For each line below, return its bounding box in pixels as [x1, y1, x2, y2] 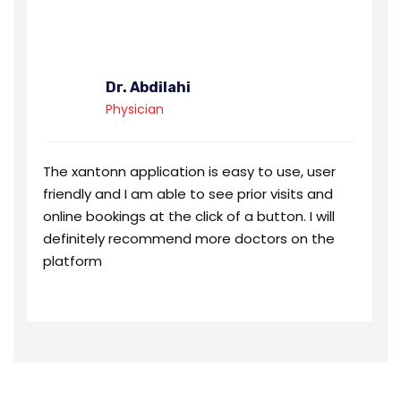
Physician [106, 99, 164, 118]
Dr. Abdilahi [106, 78, 191, 96]
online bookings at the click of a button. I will [43, 206, 335, 226]
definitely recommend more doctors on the [43, 228, 335, 248]
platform [43, 251, 102, 270]
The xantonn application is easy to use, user [43, 161, 336, 181]
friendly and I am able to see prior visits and [43, 183, 333, 203]
